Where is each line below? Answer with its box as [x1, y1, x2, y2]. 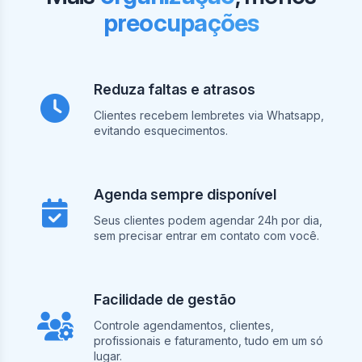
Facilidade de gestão [94, 291, 236, 309]
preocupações [103, 8, 259, 38]
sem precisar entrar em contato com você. [94, 229, 319, 243]
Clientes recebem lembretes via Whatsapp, [94, 108, 324, 123]
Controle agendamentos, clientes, [94, 318, 274, 333]
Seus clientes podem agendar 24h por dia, [94, 213, 322, 228]
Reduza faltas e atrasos [94, 81, 255, 99]
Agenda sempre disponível [94, 186, 276, 204]
